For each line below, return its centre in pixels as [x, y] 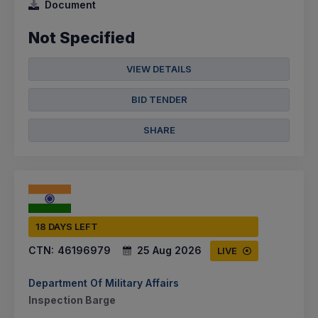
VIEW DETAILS [159, 69]
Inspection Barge [72, 300]
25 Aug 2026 [169, 251]
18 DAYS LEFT [67, 227]
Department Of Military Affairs [104, 283]
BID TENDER [159, 100]
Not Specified [82, 38]
